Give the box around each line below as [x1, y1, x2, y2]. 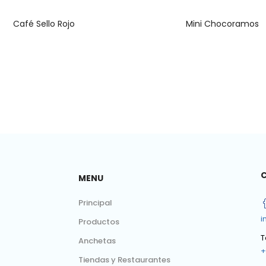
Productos [78, 216, 119, 228]
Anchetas [78, 235, 116, 247]
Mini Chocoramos [185, 18, 259, 30]
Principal [78, 197, 112, 209]
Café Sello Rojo [13, 18, 75, 30]
